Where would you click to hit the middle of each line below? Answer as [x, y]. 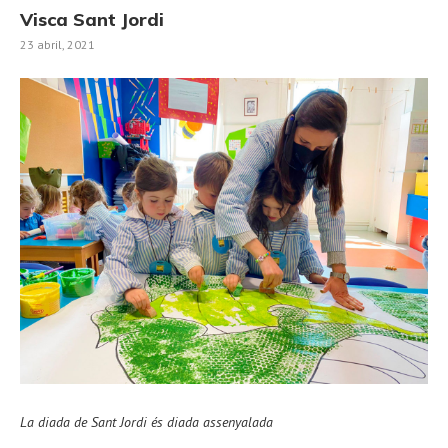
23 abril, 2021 [57, 44]
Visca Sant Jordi [92, 19]
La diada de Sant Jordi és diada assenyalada [146, 422]
